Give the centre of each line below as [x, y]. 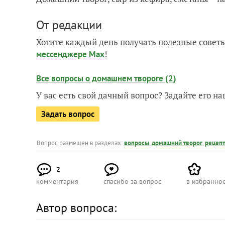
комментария [57, 181]
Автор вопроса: [76, 208]
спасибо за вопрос [132, 181]
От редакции [69, 25]
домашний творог [177, 143]
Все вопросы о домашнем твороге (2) [106, 78]
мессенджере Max [70, 54]
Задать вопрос [68, 114]
